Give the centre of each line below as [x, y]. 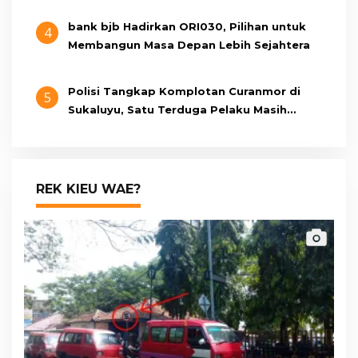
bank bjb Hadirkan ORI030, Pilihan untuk [187, 27]
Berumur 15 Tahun [120, 128]
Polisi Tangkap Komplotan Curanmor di [184, 91]
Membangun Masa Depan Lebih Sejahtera [189, 45]
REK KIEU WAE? [88, 189]
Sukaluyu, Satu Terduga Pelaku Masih [177, 110]
